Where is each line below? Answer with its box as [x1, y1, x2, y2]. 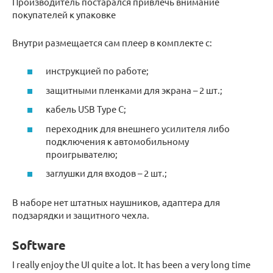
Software [12, 237, 66, 253]
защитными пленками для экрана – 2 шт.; [46, 83, 222, 96]
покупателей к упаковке [12, 8, 116, 20]
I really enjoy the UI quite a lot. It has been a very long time [12, 258, 250, 271]
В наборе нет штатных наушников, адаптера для [12, 196, 220, 208]
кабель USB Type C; [46, 103, 126, 115]
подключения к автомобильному [46, 135, 189, 147]
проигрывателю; [46, 147, 118, 160]
